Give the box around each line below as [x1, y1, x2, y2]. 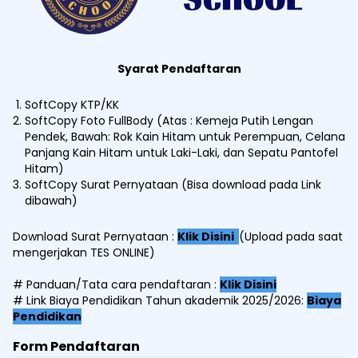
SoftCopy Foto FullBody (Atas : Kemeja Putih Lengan [25, 113, 313, 129]
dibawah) [25, 193, 78, 209]
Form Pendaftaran [13, 337, 140, 356]
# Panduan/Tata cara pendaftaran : [13, 276, 220, 293]
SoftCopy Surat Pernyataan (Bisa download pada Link [25, 177, 321, 193]
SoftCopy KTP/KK [25, 97, 119, 113]
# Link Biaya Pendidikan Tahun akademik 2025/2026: [13, 292, 304, 309]
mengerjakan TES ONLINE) [13, 245, 155, 261]
